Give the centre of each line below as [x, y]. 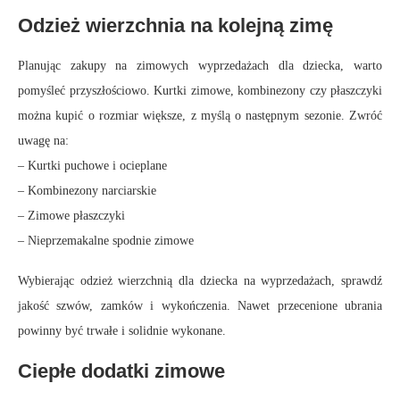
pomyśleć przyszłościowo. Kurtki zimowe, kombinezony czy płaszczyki [200, 91]
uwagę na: [43, 141]
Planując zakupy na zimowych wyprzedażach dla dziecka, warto [200, 66]
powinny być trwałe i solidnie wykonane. [122, 331]
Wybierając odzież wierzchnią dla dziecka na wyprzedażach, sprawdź [200, 281]
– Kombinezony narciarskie [87, 191]
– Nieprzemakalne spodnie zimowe [106, 241]
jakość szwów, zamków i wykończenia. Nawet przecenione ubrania [200, 306]
